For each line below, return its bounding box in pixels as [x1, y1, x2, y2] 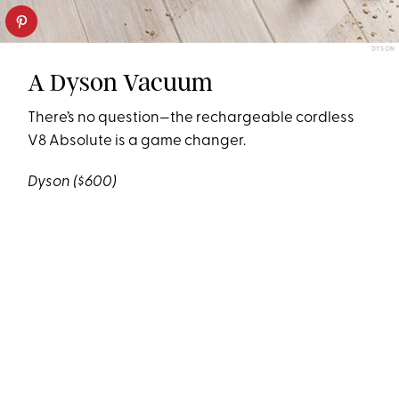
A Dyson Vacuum [28, 68, 214, 98]
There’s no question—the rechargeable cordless [28, 110, 355, 126]
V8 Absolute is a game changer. [28, 134, 249, 150]
